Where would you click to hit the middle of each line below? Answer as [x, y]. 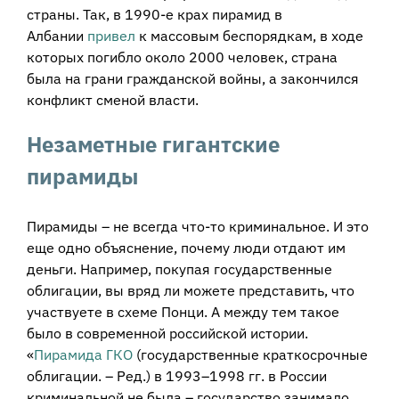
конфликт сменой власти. [112, 99]
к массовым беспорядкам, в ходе [249, 35]
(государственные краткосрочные [250, 355]
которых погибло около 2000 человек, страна [182, 57]
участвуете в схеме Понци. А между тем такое [183, 312]
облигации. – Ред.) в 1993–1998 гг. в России [176, 376]
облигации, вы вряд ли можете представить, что [190, 291]
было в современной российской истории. [167, 334]
